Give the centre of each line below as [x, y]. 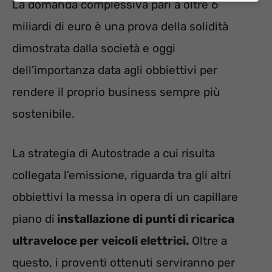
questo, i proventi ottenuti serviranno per [124, 262]
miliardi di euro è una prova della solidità [120, 27]
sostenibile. [43, 114]
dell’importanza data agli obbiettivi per [115, 70]
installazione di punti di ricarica [144, 219]
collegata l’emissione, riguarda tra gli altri [122, 175]
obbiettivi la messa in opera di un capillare [125, 197]
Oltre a [208, 240]
